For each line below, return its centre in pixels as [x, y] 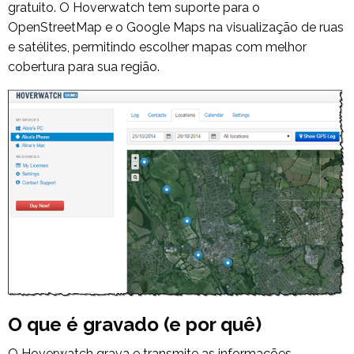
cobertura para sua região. [84, 66]
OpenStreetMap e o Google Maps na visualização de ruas [176, 27]
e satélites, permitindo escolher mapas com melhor [157, 47]
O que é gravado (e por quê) [135, 324]
